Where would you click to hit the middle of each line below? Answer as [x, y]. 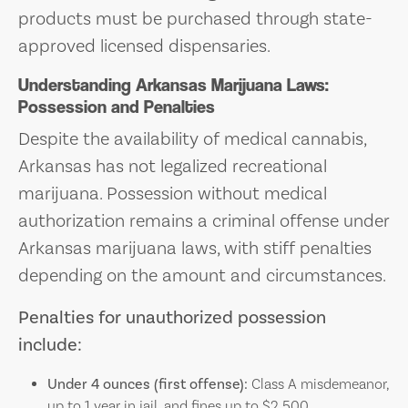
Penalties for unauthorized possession [172, 317]
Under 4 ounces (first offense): [148, 384]
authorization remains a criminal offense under [204, 221]
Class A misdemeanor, [318, 384]
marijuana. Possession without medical [173, 194]
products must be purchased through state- [195, 19]
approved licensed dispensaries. [144, 46]
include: [50, 345]
